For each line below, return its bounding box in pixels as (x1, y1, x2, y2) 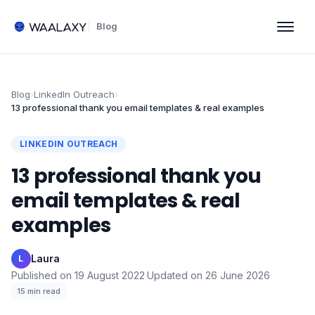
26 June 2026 (205, 269, 270, 281)
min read (27, 286, 60, 296)
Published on (11, 269, 72, 281)
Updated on (147, 269, 202, 281)
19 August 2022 (75, 269, 145, 281)
